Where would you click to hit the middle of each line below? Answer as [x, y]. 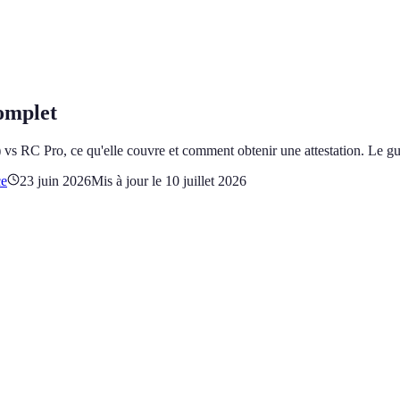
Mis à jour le [128, 180]
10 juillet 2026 [206, 180]
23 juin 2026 [55, 180]
